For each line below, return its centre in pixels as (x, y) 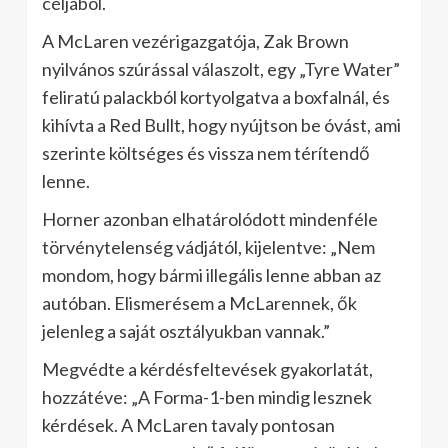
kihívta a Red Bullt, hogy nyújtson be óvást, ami (221, 124)
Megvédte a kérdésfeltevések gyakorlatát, (207, 368)
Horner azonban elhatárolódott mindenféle (210, 218)
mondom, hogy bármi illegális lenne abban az (211, 274)
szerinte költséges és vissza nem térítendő (206, 152)
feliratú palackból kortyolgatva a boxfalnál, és (216, 96)
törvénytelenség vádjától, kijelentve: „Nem (208, 246)
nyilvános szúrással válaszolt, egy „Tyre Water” (221, 68)
